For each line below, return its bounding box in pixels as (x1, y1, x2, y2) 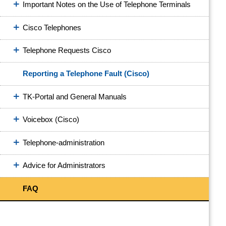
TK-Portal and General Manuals (23, 92, 127, 101)
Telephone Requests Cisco (23, 46, 111, 55)
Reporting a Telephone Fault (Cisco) (23, 69, 149, 78)
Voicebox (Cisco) (23, 115, 79, 124)
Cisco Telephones (23, 23, 81, 32)
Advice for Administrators (23, 161, 105, 170)
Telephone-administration (23, 138, 104, 147)
